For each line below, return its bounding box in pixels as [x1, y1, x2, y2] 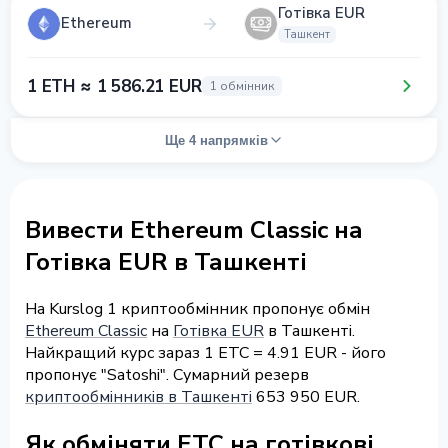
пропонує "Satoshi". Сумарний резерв [25, 363, 309, 386]
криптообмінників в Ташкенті [25, 385, 252, 408]
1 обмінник [209, 78, 274, 94]
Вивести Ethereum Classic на [25, 213, 363, 246]
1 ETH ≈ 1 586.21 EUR [27, 74, 202, 98]
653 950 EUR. [252, 385, 360, 408]
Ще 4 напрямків [164, 132, 268, 148]
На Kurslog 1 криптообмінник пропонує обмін [25, 297, 370, 320]
